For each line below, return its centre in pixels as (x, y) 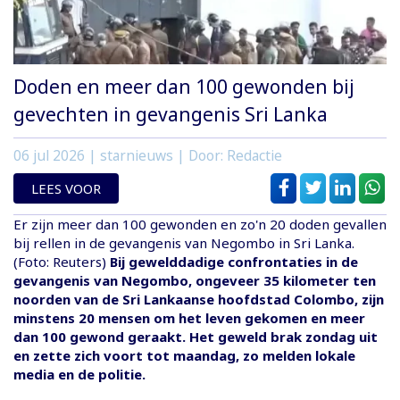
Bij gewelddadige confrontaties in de (234, 261)
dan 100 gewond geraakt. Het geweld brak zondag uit (196, 336)
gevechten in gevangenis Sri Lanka (171, 114)
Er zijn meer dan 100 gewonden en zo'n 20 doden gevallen (200, 224)
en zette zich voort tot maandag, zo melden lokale (184, 355)
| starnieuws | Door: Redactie (183, 155)
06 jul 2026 (49, 155)
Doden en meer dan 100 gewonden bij (184, 86)
